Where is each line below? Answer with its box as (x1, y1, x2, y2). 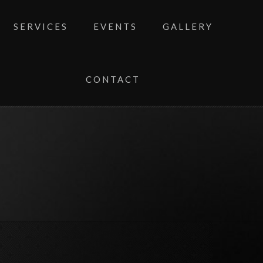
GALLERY (162, 21, 213, 32)
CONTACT (86, 74, 141, 85)
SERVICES (13, 21, 68, 32)
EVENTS (93, 21, 137, 32)
